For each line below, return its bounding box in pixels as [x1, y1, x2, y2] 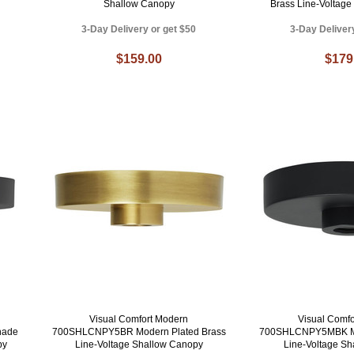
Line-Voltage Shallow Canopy [74, 339, 203, 351]
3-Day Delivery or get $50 [81, 23, 197, 35]
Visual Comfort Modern [89, 314, 189, 326]
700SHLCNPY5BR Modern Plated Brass [51, 326, 226, 338]
